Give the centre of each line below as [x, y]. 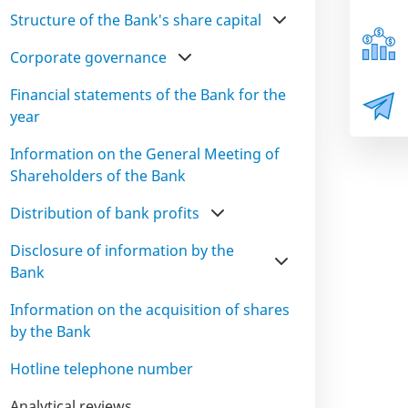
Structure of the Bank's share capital [136, 20]
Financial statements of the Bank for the [148, 95]
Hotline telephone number [102, 369]
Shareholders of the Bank [98, 176]
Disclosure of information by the [122, 250]
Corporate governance [88, 57]
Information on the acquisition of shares [150, 310]
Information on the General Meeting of [145, 154]
